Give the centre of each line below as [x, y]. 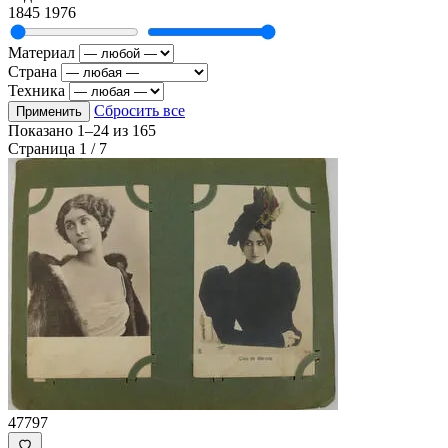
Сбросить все [139, 110]
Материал [41, 52]
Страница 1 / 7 [57, 148]
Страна [32, 71]
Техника [36, 90]
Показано [42, 130]
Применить [49, 111]
